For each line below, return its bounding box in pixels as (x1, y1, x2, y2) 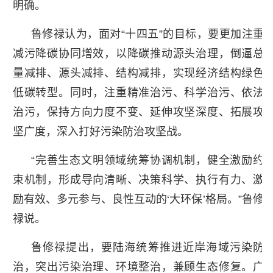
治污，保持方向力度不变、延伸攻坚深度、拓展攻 (12, 105, 264, 118)
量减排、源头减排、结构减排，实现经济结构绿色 (12, 66, 264, 79)
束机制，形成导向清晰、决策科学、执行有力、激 (12, 173, 264, 186)
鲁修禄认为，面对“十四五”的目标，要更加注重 (30, 27, 264, 40)
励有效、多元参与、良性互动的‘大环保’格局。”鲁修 (12, 193, 264, 205)
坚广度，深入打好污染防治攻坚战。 (12, 125, 188, 138)
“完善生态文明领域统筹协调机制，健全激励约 (30, 154, 264, 166)
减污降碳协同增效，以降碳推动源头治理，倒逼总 (12, 47, 264, 60)
